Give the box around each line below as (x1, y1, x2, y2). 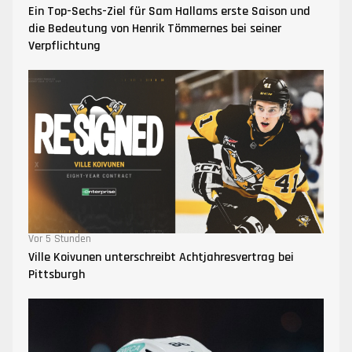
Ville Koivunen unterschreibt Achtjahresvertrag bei (28, 248, 294, 266)
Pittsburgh (28, 266, 85, 283)
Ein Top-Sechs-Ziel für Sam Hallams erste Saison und (28, 2, 310, 20)
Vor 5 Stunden (28, 231, 91, 246)
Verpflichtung (28, 37, 101, 54)
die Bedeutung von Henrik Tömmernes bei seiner (28, 20, 281, 37)
